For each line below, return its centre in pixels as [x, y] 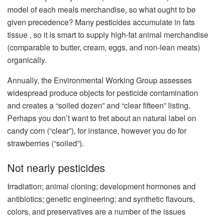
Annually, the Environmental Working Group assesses [100, 80]
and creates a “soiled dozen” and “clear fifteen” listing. [99, 106]
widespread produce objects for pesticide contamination [103, 93]
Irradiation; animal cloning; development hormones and [101, 186]
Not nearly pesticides [56, 167]
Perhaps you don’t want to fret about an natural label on [102, 118]
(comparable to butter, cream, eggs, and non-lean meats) [104, 47]
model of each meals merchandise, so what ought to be [101, 10]
